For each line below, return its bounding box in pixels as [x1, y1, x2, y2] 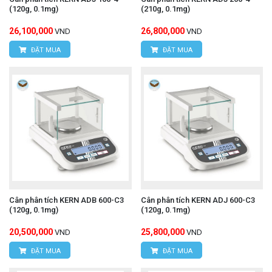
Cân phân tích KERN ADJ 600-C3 [140, 195, 255, 205]
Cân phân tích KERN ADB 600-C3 [9, 195, 124, 205]
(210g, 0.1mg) [140, 4, 190, 14]
